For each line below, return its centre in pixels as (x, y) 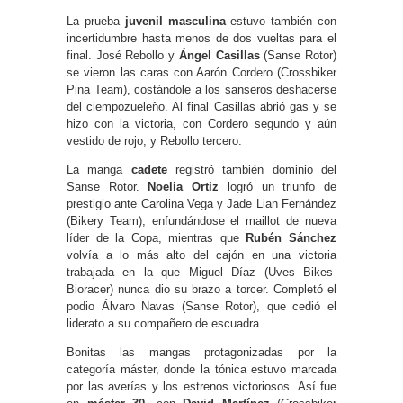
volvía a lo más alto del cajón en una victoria (201, 255)
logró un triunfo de (278, 186)
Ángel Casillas (219, 55)
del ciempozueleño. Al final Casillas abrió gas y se (201, 106)
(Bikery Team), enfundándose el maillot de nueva (201, 220)
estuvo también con (281, 21)
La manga (99, 169)
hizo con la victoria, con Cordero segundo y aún (201, 123)
